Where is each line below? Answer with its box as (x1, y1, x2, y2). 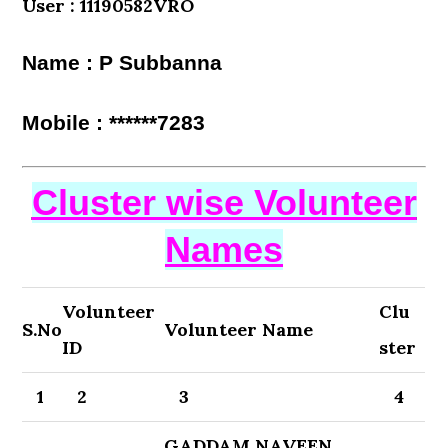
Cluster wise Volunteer (31, 182, 417, 223)
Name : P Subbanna (22, 51, 223, 75)
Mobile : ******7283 (22, 111, 206, 135)
